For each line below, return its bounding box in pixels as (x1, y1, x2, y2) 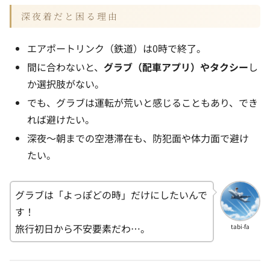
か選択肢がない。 (27, 77, 105, 92)
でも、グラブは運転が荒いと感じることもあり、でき (27, 95, 259, 110)
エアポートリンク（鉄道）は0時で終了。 (27, 40, 207, 55)
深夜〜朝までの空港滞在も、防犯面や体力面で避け (27, 131, 250, 146)
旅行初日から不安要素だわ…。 (15, 221, 150, 236)
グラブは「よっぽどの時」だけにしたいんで (15, 187, 207, 202)
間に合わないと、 (27, 60, 104, 75)
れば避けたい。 (27, 112, 95, 127)
